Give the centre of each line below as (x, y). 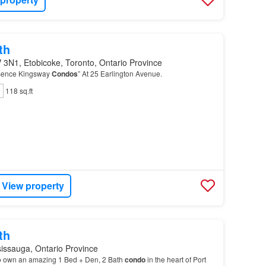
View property (33, 186)
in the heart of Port (175, 259)
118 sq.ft (19, 90)
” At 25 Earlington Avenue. (120, 73)
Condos (64, 73)
